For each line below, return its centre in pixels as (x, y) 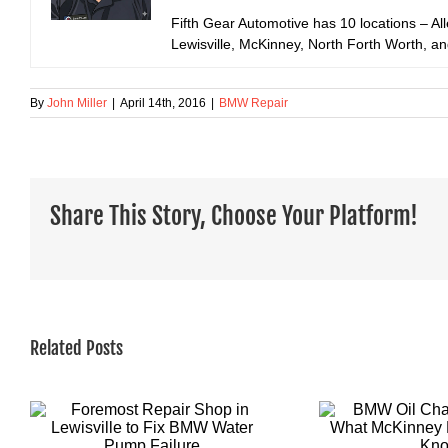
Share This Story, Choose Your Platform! (234, 216)
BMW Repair (253, 103)
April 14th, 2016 (163, 103)
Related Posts (76, 348)
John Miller (77, 103)
